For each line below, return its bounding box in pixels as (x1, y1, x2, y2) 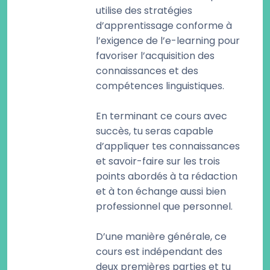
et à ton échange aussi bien (96, 184, 226, 198)
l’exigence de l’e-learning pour (96, 34, 240, 48)
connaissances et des (96, 64, 198, 78)
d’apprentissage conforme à (96, 19, 232, 33)
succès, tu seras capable (96, 124, 213, 138)
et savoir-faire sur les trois (96, 154, 220, 168)
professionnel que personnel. (96, 199, 233, 213)
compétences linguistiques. (96, 79, 224, 93)
